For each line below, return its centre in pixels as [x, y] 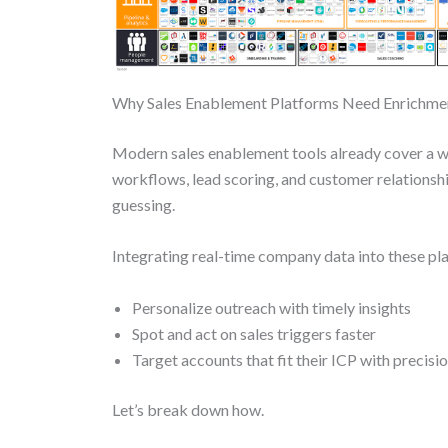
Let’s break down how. [188, 409]
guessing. [143, 204]
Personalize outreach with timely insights [271, 307]
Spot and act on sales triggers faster [254, 333]
